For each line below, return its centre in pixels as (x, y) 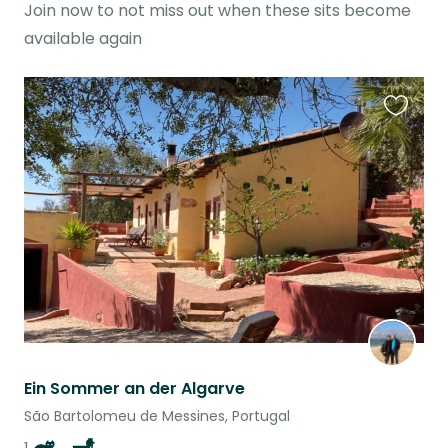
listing (405, 163)
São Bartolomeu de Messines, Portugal (157, 416)
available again (83, 38)
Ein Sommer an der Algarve (134, 389)
